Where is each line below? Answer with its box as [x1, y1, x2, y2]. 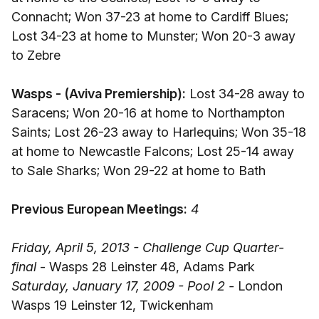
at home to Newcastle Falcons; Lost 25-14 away [11, 144, 294, 159]
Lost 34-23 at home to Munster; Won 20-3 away [11, 28, 296, 43]
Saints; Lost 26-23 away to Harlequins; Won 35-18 [11, 125, 306, 140]
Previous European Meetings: [11, 202, 187, 216]
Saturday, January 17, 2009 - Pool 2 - [11, 278, 234, 293]
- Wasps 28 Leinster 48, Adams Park [40, 259, 255, 274]
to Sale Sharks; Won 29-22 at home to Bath [11, 163, 266, 178]
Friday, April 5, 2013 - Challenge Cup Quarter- [11, 240, 284, 255]
